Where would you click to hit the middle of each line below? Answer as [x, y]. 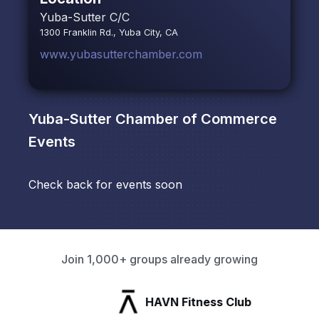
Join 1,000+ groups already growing [159, 260]
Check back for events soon [105, 185]
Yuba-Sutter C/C [85, 17]
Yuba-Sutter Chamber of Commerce [153, 119]
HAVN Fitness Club [110, 302]
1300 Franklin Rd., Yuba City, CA [109, 33]
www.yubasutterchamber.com [121, 54]
